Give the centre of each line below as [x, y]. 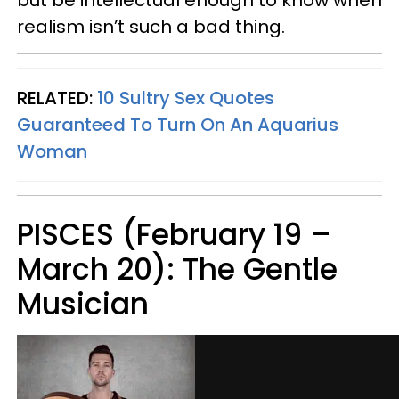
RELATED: [57, 98]
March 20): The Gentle [177, 269]
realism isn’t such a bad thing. [151, 26]
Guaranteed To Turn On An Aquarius [178, 124]
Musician [83, 304]
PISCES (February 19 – [174, 234]
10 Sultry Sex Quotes [186, 98]
